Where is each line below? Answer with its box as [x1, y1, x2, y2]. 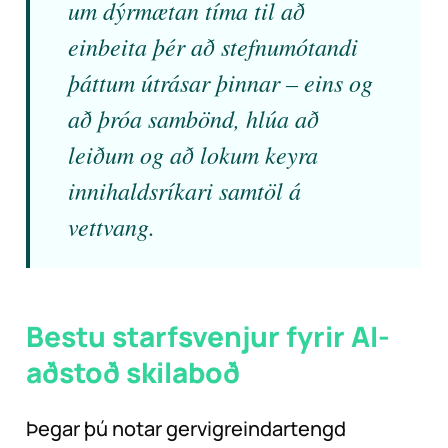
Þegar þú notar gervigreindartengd [26, 415, 346, 443]
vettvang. [68, 210, 155, 243]
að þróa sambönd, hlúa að [68, 102, 319, 135]
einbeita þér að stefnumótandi [68, 30, 358, 63]
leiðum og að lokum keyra [68, 138, 318, 171]
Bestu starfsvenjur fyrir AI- [26, 317, 390, 356]
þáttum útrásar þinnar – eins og [68, 66, 373, 99]
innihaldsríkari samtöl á [68, 174, 301, 207]
